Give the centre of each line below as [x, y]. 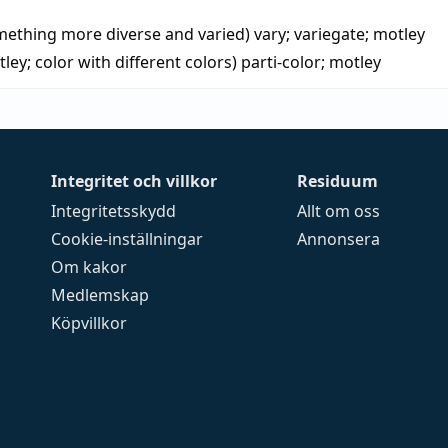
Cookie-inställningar [127, 239]
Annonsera [339, 239]
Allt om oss [339, 211]
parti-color [281, 61]
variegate [329, 33]
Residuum [338, 181]
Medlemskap [100, 295]
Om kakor [89, 267]
